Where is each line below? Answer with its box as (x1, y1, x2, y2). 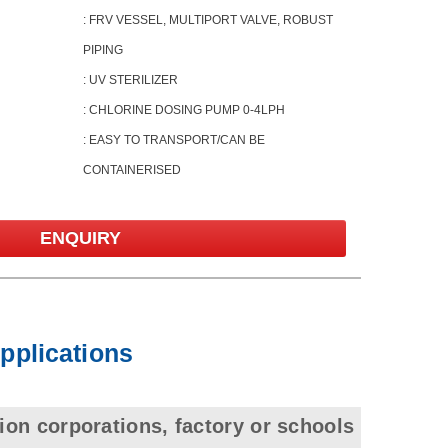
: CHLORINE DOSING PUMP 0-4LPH (82, 103, 285, 117)
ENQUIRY (40, 228, 122, 248)
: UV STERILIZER (82, 73, 178, 87)
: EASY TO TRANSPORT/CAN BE (82, 133, 265, 147)
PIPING (82, 43, 123, 57)
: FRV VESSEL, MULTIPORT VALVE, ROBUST (82, 13, 333, 27)
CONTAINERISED (82, 163, 181, 177)
